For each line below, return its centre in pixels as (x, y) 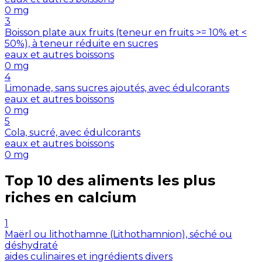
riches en (39, 198)
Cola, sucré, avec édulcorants (73, 133)
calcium (107, 198)
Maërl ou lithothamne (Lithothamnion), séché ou (118, 235)
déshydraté (31, 246)
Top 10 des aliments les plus (110, 181)
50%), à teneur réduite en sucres (81, 44)
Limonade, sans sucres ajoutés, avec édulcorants (117, 88)
